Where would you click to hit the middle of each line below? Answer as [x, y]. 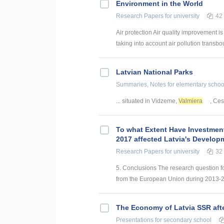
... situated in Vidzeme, [147, 101]
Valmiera [190, 101]
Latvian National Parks [154, 72]
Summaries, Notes [141, 85]
